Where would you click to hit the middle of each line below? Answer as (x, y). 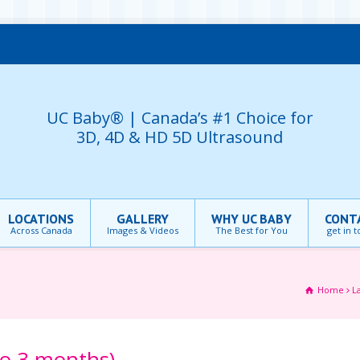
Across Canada (41, 230)
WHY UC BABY (252, 219)
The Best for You (252, 230)
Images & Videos (143, 230)
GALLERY (143, 219)
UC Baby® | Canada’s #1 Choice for (180, 117)
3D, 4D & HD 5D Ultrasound (180, 137)
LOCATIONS (41, 219)
